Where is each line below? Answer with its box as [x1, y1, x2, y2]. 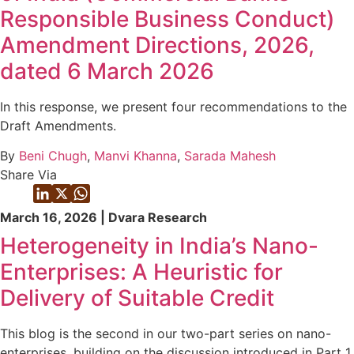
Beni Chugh [19, 148, 87, 164]
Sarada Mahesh [184, 148, 276, 164]
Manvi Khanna [94, 148, 177, 164]
